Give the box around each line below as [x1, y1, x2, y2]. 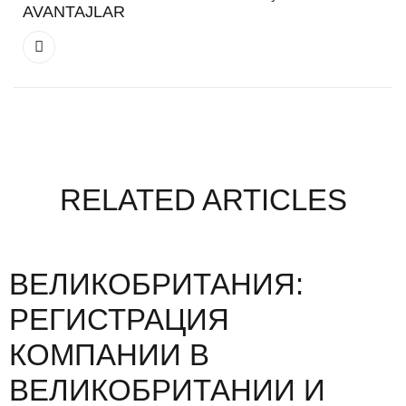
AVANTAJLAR [23, 2, 125, 21]
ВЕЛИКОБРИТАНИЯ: [9, 267, 304, 302]
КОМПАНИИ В [9, 338, 209, 372]
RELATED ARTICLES [59, 183, 347, 217]
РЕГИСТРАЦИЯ [9, 303, 229, 337]
